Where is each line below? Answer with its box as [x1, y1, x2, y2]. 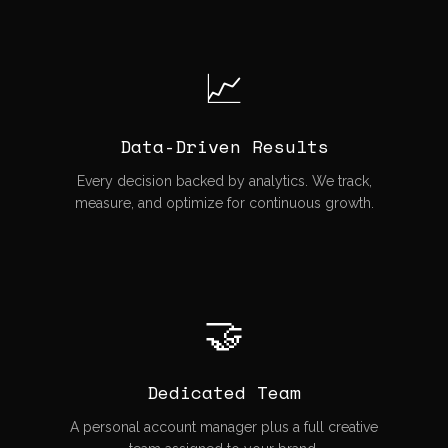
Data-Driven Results [119, 133, 329, 159]
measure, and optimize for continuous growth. [74, 195, 374, 211]
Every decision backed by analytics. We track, [76, 173, 372, 189]
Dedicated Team [147, 379, 301, 405]
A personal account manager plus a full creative [70, 419, 378, 435]
